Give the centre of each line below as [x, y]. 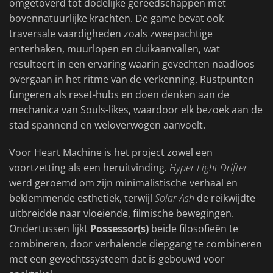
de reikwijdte [225, 198]
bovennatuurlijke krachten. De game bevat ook [116, 19]
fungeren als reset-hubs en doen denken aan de [119, 95]
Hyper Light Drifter [208, 168]
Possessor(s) [119, 229]
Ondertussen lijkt [50, 229]
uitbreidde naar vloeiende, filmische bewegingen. [122, 214]
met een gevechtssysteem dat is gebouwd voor [117, 259]
